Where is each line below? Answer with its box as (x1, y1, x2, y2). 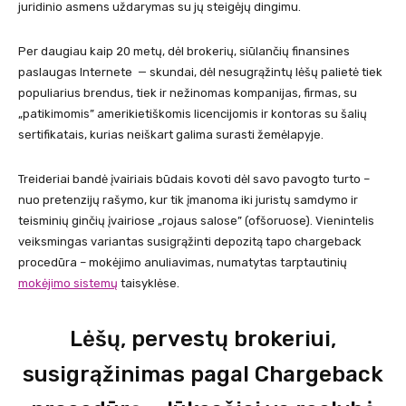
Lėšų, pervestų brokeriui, (70, 326, 336, 353)
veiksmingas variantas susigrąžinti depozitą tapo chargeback (18, 235, 362, 249)
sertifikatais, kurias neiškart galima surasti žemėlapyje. (18, 128, 324, 142)
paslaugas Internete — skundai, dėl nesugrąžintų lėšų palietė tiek (18, 65, 382, 80)
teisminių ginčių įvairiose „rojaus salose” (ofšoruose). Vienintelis (18, 214, 374, 228)
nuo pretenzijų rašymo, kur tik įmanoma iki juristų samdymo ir (18, 193, 358, 208)
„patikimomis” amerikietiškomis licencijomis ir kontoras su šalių (18, 107, 367, 121)
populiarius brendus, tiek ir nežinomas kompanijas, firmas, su (18, 86, 357, 101)
